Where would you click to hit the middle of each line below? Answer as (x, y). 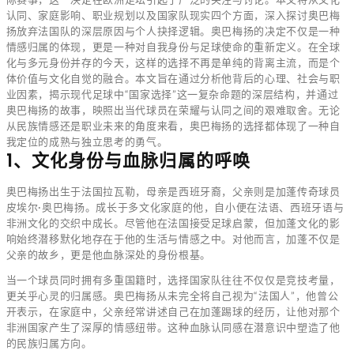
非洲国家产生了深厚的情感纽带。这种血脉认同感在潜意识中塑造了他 (173, 328)
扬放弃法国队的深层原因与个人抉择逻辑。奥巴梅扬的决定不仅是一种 (173, 31)
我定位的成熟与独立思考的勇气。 (87, 142)
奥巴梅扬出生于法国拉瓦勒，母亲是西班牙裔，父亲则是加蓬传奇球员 (173, 192)
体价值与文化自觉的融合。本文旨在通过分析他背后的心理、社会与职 (173, 79)
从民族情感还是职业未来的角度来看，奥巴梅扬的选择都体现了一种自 (173, 126)
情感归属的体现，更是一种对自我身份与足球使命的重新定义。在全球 (173, 47)
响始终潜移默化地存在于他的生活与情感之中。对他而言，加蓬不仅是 (173, 239)
